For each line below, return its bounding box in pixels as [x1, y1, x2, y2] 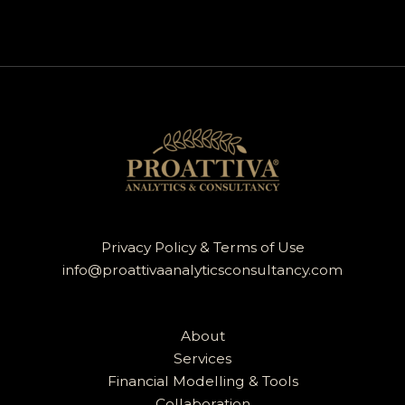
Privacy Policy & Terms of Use [100, 239, 305, 257]
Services [174, 349, 231, 367]
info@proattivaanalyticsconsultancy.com [62, 261, 343, 279]
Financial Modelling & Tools [107, 372, 298, 390]
